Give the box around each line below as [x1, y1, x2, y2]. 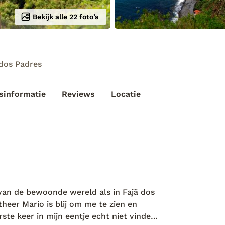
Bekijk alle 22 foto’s [33, 12, 98, 21]
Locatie [111, 89, 141, 99]
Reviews [62, 89, 95, 99]
